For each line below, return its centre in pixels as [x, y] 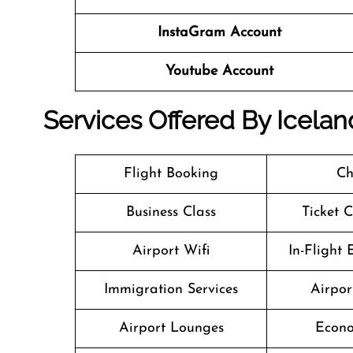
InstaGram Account [219, 33]
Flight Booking [171, 174]
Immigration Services [171, 290]
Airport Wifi [171, 251]
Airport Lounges [171, 328]
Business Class [171, 212]
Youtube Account [219, 71]
